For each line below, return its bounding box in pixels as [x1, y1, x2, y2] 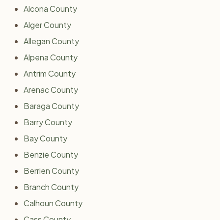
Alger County [24, 20, 71, 30]
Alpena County [24, 52, 78, 62]
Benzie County [24, 149, 78, 160]
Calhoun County [24, 198, 82, 208]
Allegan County [24, 36, 79, 46]
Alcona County [24, 3, 77, 14]
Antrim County [24, 68, 76, 79]
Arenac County [24, 84, 78, 95]
